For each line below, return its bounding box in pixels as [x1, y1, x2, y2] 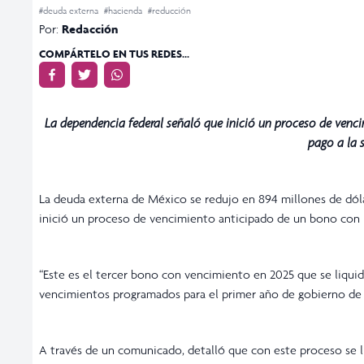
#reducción [148, 4, 191, 16]
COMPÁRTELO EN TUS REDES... [39, 45, 189, 61]
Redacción [62, 20, 118, 37]
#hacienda [104, 4, 145, 16]
